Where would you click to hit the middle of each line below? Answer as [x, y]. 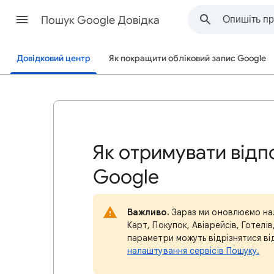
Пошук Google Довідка [100, 20]
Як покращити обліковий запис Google [187, 58]
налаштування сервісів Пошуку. [194, 251]
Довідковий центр [54, 58]
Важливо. [148, 212]
